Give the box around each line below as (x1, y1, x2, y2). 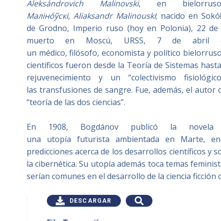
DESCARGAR (69, 197, 112, 204)
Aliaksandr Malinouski (73, 10, 156, 21)
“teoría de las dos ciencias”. (26, 97, 125, 108)
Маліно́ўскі (26, 10, 68, 21)
